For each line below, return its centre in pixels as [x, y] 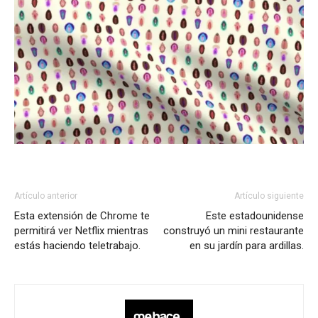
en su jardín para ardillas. [247, 246]
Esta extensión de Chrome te [82, 216]
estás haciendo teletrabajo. [77, 246]
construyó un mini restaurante [234, 231]
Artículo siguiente [269, 196]
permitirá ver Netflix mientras [81, 231]
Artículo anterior [46, 196]
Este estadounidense [255, 216]
